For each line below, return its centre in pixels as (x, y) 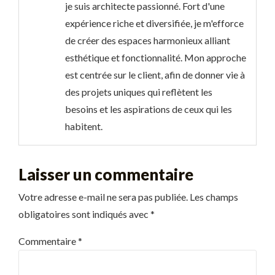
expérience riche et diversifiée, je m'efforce (154, 23)
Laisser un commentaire (106, 174)
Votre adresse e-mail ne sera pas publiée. (103, 196)
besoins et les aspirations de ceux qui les (149, 109)
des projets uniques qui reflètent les (139, 91)
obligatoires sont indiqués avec (84, 214)
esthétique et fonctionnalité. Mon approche (156, 57)
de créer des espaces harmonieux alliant (148, 40)
